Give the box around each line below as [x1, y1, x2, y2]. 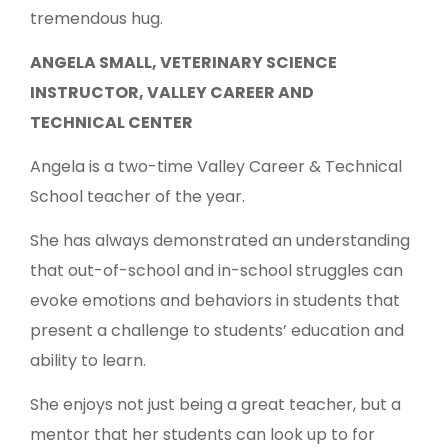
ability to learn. [30, 349, 146, 373]
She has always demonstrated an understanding [30, 229, 410, 253]
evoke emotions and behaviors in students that [30, 289, 400, 313]
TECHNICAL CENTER [30, 111, 193, 135]
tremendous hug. [30, 7, 163, 31]
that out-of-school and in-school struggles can [30, 259, 403, 283]
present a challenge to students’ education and [30, 319, 404, 343]
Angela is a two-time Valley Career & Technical [30, 155, 402, 179]
